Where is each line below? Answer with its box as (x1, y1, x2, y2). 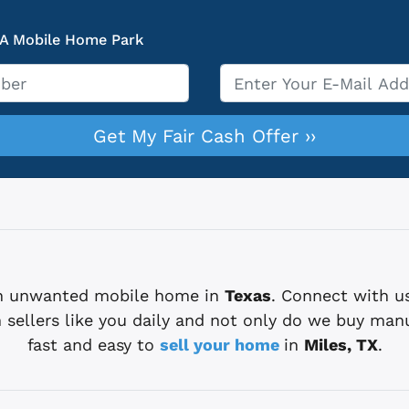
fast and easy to (26, 334, 160, 354)
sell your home (159, 334, 284, 354)
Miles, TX (303, 334, 378, 354)
